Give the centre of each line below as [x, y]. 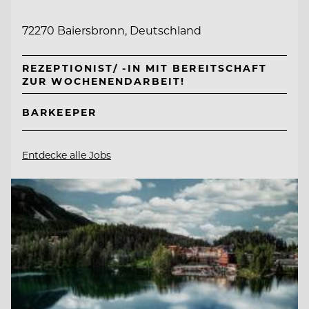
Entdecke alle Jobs [67, 155]
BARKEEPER [59, 112]
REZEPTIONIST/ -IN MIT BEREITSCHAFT [145, 68]
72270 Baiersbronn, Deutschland [112, 30]
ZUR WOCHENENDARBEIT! [103, 81]
